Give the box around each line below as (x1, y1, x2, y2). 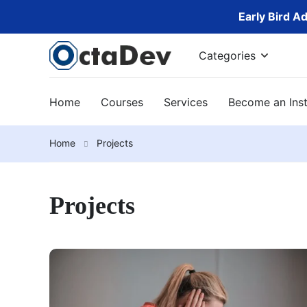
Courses (101, 95, 143, 109)
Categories (199, 49, 256, 62)
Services (164, 95, 208, 109)
